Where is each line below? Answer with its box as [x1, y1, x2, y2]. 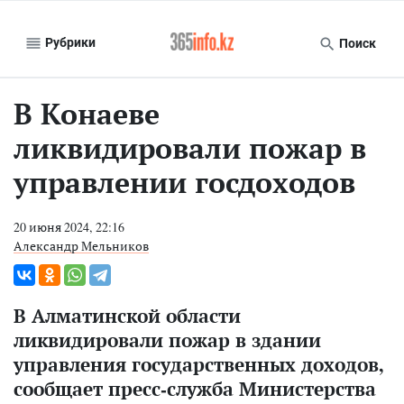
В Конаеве [14, 95, 160, 133]
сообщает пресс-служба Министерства [14, 376, 376, 401]
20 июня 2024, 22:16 [14, 218, 124, 235]
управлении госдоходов [14, 163, 355, 201]
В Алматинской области [14, 303, 241, 328]
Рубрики [42, 34, 96, 50]
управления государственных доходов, [14, 352, 383, 377]
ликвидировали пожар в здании [14, 327, 321, 353]
